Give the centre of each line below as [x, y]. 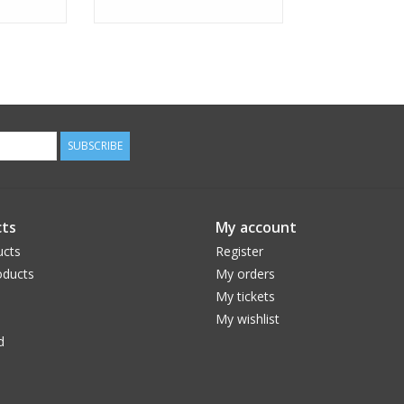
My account [256, 228]
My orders [245, 274]
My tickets [245, 297]
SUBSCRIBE [95, 146]
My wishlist [248, 319]
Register [239, 252]
